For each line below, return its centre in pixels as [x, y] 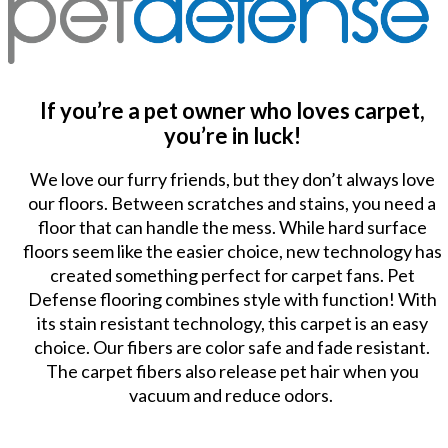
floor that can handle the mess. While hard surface [232, 226]
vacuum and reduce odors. [232, 394]
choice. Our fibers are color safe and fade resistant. [232, 346]
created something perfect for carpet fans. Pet [232, 274]
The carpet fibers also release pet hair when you [232, 370]
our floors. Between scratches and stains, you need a [232, 202]
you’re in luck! [232, 135]
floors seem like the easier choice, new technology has [232, 250]
